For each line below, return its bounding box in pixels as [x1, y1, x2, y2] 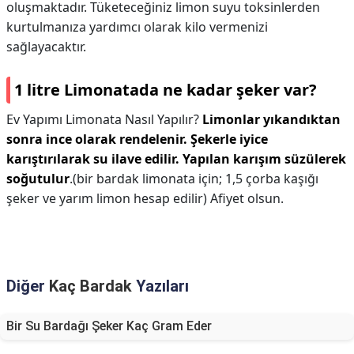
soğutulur [6, 170, 70, 187]
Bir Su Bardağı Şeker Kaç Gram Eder [6, 318, 212, 333]
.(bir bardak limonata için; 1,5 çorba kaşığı [70, 170, 318, 187]
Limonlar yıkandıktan [202, 111, 341, 128]
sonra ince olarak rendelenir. [6, 130, 187, 148]
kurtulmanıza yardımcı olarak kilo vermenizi [6, 18, 268, 36]
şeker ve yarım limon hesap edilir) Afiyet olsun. [6, 190, 284, 207]
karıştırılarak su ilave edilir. [6, 150, 179, 168]
